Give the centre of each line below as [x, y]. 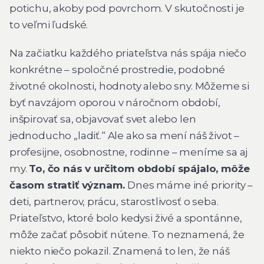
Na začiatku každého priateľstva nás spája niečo [128, 53]
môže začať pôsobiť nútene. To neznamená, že [127, 234]
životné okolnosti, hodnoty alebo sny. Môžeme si [130, 86]
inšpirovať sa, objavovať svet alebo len [103, 119]
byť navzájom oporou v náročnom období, [115, 102]
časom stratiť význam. [69, 185]
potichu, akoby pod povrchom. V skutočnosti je [127, 8]
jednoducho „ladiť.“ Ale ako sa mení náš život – [125, 135]
